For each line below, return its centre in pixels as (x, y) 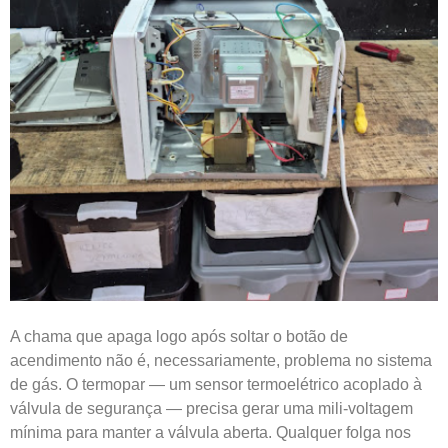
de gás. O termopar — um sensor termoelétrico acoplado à (216, 384)
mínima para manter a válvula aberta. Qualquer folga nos (210, 432)
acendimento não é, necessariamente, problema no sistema (221, 360)
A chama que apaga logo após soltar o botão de (179, 336)
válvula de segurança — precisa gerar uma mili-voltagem (211, 408)
